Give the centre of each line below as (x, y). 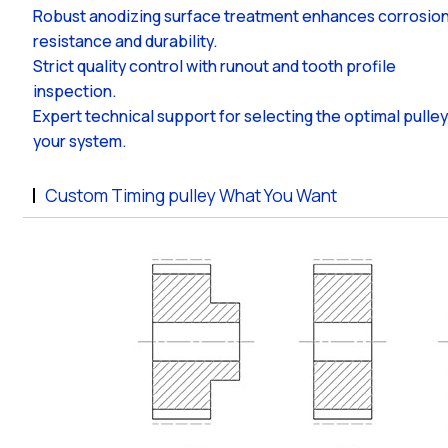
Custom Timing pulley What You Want (191, 194)
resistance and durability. (126, 40)
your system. (80, 140)
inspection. (75, 90)
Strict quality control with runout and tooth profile (215, 65)
